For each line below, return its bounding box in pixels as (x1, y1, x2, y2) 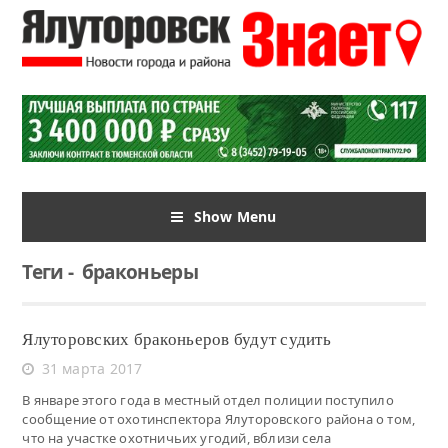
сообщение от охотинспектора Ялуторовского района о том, (22, 409, 416, 428)
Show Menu (193, 206, 277, 226)
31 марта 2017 (41, 358, 143, 378)
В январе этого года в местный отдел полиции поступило (22, 390, 394, 409)
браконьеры (73, 258, 198, 285)
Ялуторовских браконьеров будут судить (22, 329, 331, 349)
